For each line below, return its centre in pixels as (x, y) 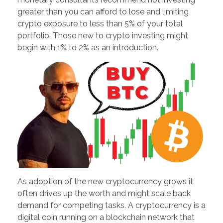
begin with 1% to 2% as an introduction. (88, 48)
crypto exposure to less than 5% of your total (100, 24)
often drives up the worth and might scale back (104, 194)
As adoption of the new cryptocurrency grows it (105, 182)
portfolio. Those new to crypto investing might (103, 36)
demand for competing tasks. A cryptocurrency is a (111, 206)
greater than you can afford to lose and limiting (103, 12)
